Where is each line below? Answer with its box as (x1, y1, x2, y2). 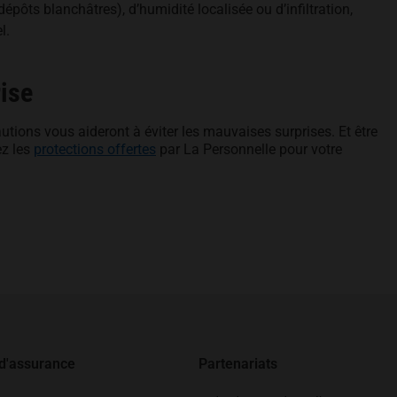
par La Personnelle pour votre (156, 141, 342, 158)
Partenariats (198, 355, 277, 372)
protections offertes (34, 141, 156, 158)
